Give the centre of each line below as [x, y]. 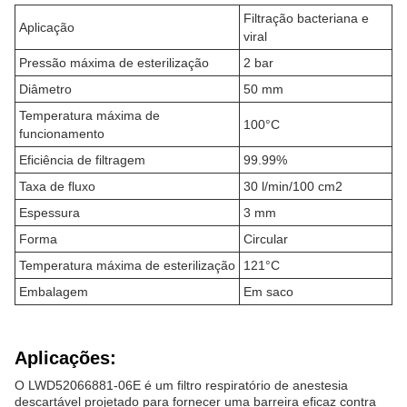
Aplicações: [65, 357]
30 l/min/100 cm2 [293, 186]
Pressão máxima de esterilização [114, 62]
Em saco [268, 291]
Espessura [50, 212]
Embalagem [54, 291]
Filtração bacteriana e [306, 18]
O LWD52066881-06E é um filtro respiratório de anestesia [181, 385]
